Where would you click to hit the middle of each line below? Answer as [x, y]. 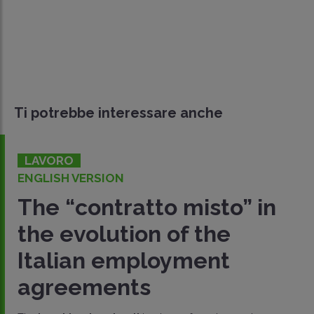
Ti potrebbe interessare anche [118, 113]
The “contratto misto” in [147, 207]
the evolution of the [124, 234]
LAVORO [49, 161]
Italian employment [124, 261]
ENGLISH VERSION [71, 178]
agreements [84, 287]
